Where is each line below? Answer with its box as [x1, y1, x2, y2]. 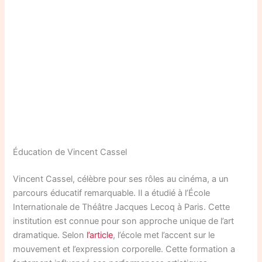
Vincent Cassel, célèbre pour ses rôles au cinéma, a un [13, 173, 229, 184]
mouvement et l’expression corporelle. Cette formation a [13, 243, 236, 254]
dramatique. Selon [13, 229, 87, 240]
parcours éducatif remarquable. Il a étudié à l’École [13, 187, 211, 198]
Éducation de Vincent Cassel [13, 146, 127, 157]
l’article [87, 229, 113, 240]
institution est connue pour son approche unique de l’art [13, 215, 235, 226]
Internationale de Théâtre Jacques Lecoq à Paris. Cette [13, 201, 230, 212]
